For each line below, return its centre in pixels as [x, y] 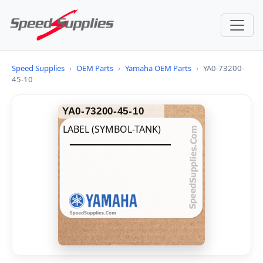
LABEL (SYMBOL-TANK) [112, 129]
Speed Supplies [38, 68]
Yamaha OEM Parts [158, 68]
